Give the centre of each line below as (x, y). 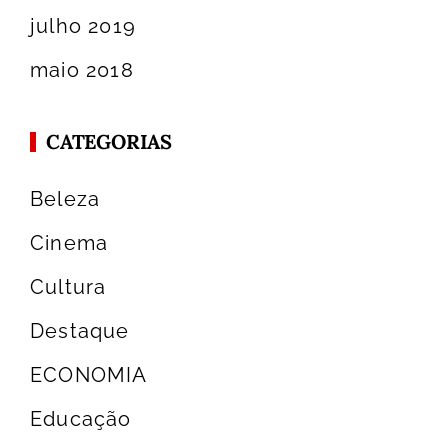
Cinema (69, 243)
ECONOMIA (89, 375)
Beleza (65, 199)
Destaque (80, 331)
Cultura (68, 287)
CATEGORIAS (109, 142)
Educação (81, 419)
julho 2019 (83, 26)
